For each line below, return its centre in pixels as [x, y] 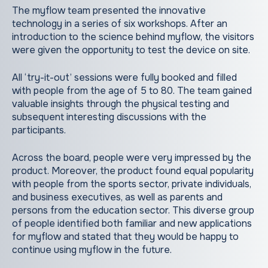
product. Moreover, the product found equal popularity [133, 171]
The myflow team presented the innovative [109, 11]
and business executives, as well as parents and [117, 197]
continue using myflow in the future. [92, 250]
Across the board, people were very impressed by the [132, 158]
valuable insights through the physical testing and [121, 104]
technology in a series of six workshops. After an [120, 24]
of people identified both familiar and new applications [132, 224]
